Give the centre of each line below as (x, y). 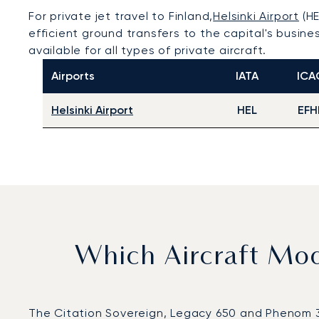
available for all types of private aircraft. (148, 50)
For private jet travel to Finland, (121, 16)
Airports (73, 76)
